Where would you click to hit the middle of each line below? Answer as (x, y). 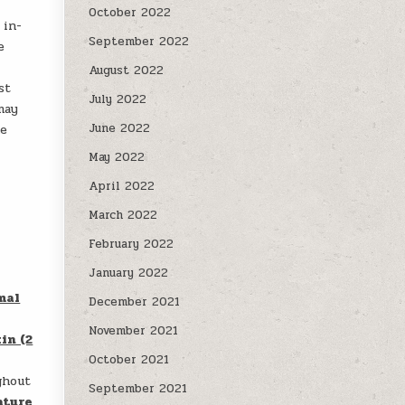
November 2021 (134, 331)
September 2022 (139, 42)
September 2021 (138, 389)
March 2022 (123, 215)
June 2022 (120, 128)
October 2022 (130, 13)
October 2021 (129, 360)
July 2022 (118, 99)
